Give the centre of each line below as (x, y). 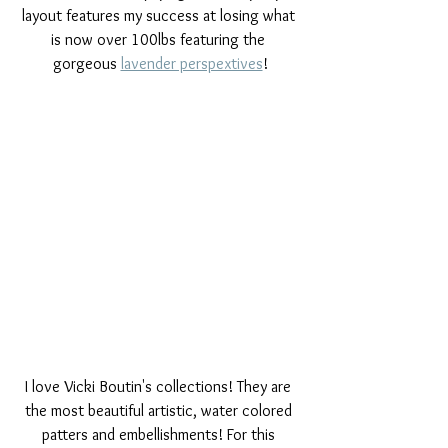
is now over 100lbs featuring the (160, 40)
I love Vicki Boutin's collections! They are (160, 386)
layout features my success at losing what (160, 16)
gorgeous (86, 64)
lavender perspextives (191, 64)
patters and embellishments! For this (160, 434)
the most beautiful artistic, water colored (160, 410)
